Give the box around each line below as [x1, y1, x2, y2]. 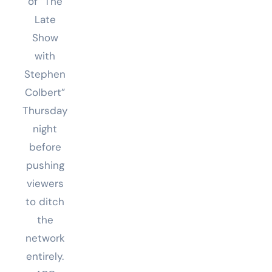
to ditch [25, 195, 64, 209]
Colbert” [25, 86, 65, 100]
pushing [25, 158, 64, 172]
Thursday [22, 104, 67, 118]
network [25, 231, 65, 245]
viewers [26, 177, 64, 191]
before [29, 140, 61, 154]
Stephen [24, 67, 66, 81]
